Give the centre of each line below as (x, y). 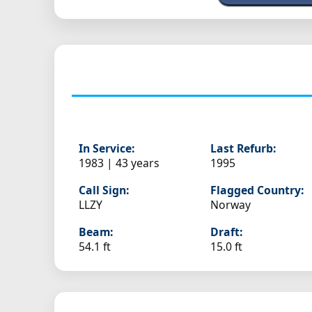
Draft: (227, 232)
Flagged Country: (257, 190)
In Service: (107, 149)
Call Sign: (104, 190)
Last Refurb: (243, 149)
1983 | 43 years (119, 163)
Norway (231, 205)
